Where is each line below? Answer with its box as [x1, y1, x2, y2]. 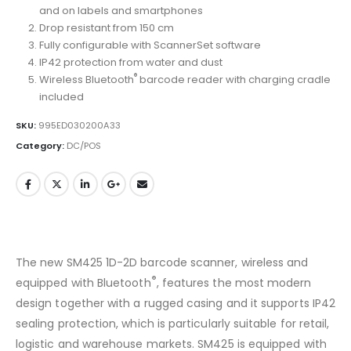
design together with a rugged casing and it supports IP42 [16, 295, 335, 311]
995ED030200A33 [38, 119, 121, 132]
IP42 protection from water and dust [38, 54, 223, 70]
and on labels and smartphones [38, 2, 203, 18]
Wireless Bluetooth [38, 71, 134, 87]
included [38, 89, 84, 104]
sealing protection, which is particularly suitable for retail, [16, 315, 330, 331]
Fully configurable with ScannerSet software [38, 37, 261, 52]
